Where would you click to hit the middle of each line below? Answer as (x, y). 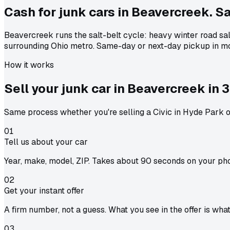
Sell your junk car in (66, 89)
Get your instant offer (44, 191)
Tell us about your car (46, 142)
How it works (29, 65)
